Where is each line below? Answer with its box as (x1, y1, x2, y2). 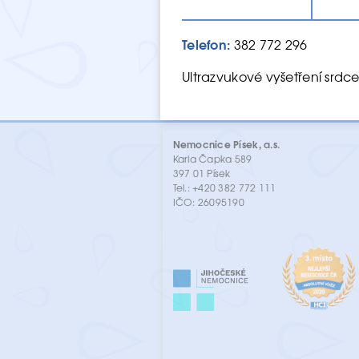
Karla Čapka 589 (172, 151, 252, 166)
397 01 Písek (172, 165, 231, 180)
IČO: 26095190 (172, 194, 244, 209)
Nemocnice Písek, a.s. (172, 135, 280, 151)
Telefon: (182, 34, 231, 54)
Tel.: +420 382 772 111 (172, 179, 279, 195)
